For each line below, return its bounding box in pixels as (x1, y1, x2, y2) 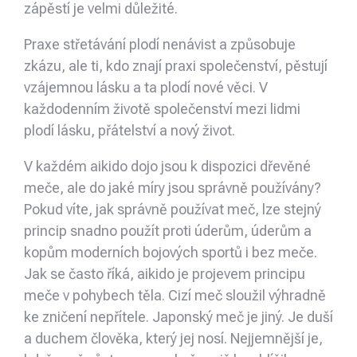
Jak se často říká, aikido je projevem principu (24, 265, 305, 283)
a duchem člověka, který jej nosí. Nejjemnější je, (24, 330, 323, 347)
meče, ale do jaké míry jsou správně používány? (24, 179, 321, 197)
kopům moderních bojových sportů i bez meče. (24, 244, 317, 261)
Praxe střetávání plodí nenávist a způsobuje (24, 36, 296, 53)
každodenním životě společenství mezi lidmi (24, 100, 300, 118)
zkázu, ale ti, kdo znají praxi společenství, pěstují (24, 57, 328, 75)
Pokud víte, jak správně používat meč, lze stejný (24, 201, 321, 218)
